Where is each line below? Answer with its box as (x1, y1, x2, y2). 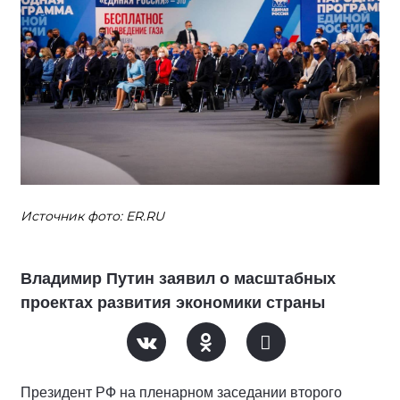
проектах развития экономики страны (21, 294, 325, 312)
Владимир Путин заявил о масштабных (21, 270, 336, 288)
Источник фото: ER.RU (21, 208, 164, 225)
